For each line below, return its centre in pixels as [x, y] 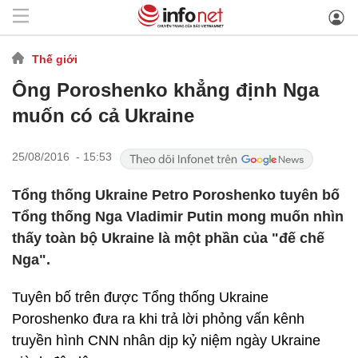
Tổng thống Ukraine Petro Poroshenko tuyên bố [176, 195]
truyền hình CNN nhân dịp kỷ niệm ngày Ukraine [166, 340]
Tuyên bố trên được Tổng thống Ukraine [140, 297]
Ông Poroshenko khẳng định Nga [165, 90]
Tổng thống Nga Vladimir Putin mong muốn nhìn [178, 217]
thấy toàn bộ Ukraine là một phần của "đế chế [168, 238]
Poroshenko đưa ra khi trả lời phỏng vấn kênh [158, 319]
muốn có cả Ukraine [103, 115]
